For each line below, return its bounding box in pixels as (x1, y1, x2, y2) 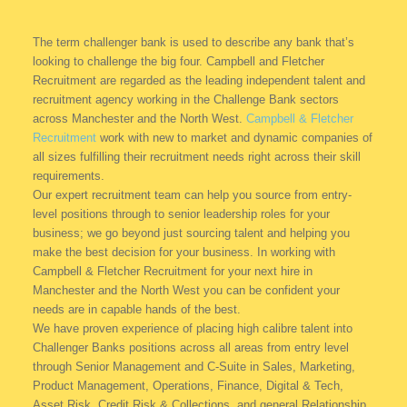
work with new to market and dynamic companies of (95, 131, 372, 145)
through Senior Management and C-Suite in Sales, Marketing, (32, 360, 355, 374)
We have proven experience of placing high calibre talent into (32, 322, 352, 336)
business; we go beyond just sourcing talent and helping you (32, 226, 350, 241)
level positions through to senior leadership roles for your (32, 207, 330, 222)
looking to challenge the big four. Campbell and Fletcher (32, 55, 324, 69)
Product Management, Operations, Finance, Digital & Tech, (32, 379, 343, 393)
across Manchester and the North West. (32, 112, 246, 126)
